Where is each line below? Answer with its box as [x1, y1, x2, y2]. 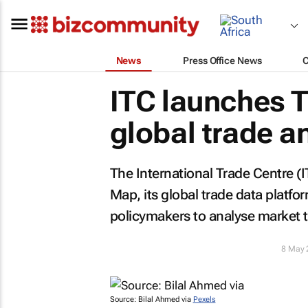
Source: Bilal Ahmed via [109, 295, 193, 304]
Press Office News [183, 54, 262, 66]
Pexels [192, 295, 216, 304]
